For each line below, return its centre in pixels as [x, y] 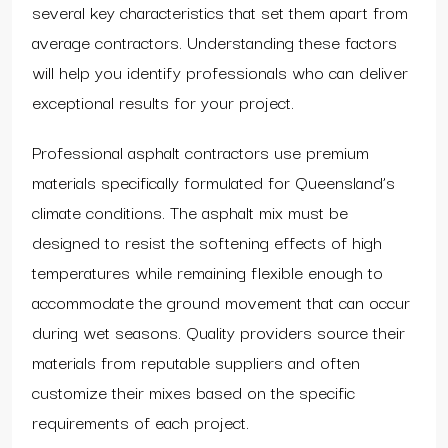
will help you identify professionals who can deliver [220, 71]
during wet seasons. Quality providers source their [218, 331]
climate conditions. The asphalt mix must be [190, 211]
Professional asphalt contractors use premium [200, 151]
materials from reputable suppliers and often [196, 361]
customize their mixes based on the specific [193, 391]
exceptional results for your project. [163, 101]
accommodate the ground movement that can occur [221, 301]
